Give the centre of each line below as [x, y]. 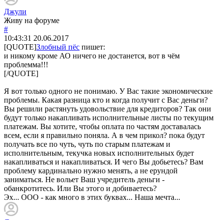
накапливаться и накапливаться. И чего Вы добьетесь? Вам [104, 162]
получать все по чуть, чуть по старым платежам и [87, 144]
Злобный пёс [58, 47]
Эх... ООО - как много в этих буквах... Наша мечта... [92, 197]
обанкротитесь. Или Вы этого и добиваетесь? [80, 188]
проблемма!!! [26, 64]
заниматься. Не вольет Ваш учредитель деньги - [84, 179]
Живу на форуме [32, 20]
